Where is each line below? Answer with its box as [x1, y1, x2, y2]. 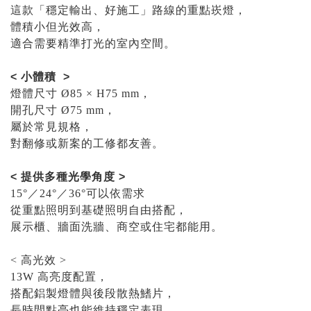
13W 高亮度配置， [10, 270, 108, 283]
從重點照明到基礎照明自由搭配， [10, 203, 187, 216]
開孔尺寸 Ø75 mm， [10, 103, 116, 116]
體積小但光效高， [10, 20, 105, 33]
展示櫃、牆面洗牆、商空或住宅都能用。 [10, 220, 223, 233]
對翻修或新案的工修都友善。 [10, 137, 164, 149]
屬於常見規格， [10, 120, 93, 133]
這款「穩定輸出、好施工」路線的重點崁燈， [10, 3, 246, 16]
